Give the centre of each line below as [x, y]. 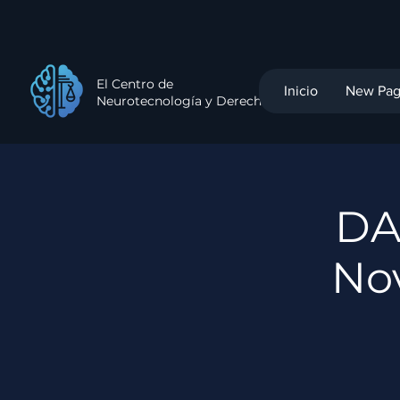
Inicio [301, 91]
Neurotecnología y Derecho [183, 101]
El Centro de [135, 84]
